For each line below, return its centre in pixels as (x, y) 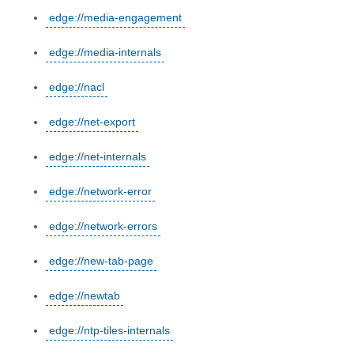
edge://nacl (77, 87)
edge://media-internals (105, 52)
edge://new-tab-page (101, 260)
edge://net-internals (98, 156)
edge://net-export (92, 121)
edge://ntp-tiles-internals (109, 330)
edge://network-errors (103, 226)
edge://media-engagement (115, 17)
